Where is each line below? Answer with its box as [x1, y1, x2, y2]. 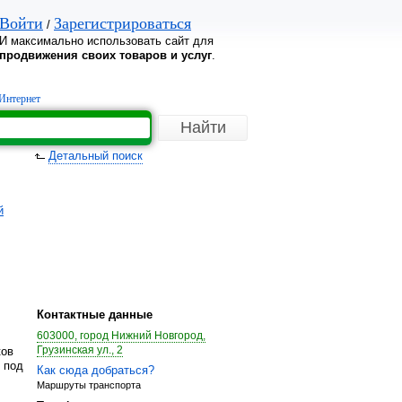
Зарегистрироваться [54, 14, 191, 32]
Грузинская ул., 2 [37, 344, 123, 356]
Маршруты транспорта [37, 380, 141, 390]
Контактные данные [37, 308, 153, 321]
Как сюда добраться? [37, 363, 154, 377]
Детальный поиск [48, 149, 143, 162]
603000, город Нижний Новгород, [37, 329, 205, 342]
